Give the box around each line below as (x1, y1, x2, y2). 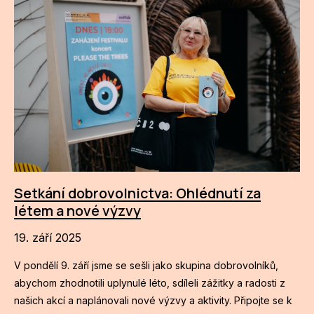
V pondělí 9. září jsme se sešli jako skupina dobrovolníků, (14, 259, 279, 271)
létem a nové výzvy (14, 200, 142, 220)
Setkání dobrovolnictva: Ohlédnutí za (14, 183, 261, 203)
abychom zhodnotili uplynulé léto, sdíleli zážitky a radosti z (14, 276, 286, 289)
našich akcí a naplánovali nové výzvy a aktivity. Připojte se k (14, 294, 293, 306)
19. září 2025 (14, 230, 82, 245)
